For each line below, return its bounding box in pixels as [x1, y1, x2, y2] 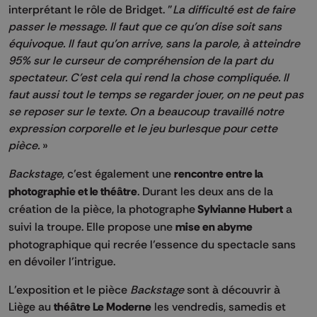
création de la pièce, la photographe [8, 201, 195, 216]
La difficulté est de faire [173, 1, 295, 16]
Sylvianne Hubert [195, 201, 283, 217]
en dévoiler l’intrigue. [8, 253, 115, 268]
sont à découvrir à [184, 282, 280, 296]
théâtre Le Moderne [54, 299, 151, 314]
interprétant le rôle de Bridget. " [8, 1, 173, 16]
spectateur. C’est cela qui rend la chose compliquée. [8, 69, 283, 84]
